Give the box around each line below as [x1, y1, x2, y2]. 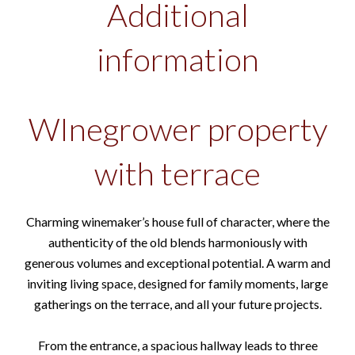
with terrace [94, 155, 261, 193]
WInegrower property [28, 110, 327, 148]
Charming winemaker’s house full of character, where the [25, 214, 330, 229]
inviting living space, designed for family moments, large [27, 276, 328, 291]
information [96, 40, 259, 78]
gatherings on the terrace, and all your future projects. [33, 296, 322, 311]
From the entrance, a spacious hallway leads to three [37, 338, 318, 353]
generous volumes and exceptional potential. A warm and [25, 255, 330, 270]
